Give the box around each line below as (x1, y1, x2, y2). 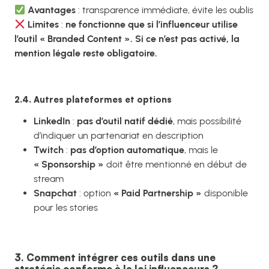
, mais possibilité (173, 115, 241, 127)
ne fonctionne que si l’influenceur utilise (65, 19, 238, 31)
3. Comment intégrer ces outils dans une (14, 250, 216, 264)
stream (34, 172, 64, 184)
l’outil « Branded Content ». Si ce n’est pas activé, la (14, 33, 240, 45)
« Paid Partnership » (113, 187, 202, 199)
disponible (202, 187, 248, 199)
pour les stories (34, 201, 98, 213)
